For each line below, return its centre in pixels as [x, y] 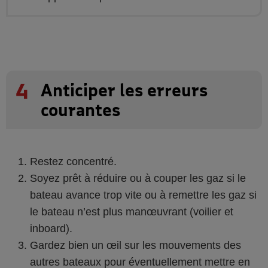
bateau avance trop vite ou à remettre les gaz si [143, 195]
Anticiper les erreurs [124, 90]
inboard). [51, 228]
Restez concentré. [73, 161]
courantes [80, 109]
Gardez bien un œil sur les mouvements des [135, 245]
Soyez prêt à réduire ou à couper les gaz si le [138, 178]
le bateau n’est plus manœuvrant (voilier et [132, 211]
